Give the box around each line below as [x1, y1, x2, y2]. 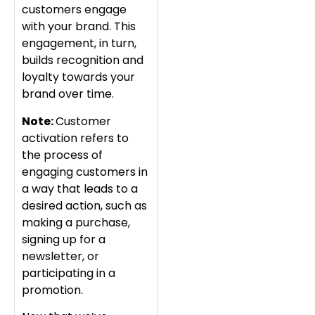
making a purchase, [22, 214, 130, 231]
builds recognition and [22, 52, 143, 69]
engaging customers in [22, 163, 148, 180]
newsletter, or [22, 247, 99, 264]
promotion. [22, 281, 83, 298]
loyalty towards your [22, 69, 135, 86]
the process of [22, 146, 103, 163]
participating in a [22, 264, 115, 281]
